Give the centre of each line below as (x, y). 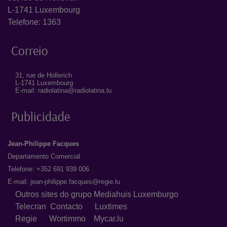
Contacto (66, 207)
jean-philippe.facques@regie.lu (75, 182)
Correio (30, 51)
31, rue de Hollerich (44, 75)
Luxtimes (111, 207)
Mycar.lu (109, 219)
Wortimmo (71, 219)
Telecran (31, 207)
